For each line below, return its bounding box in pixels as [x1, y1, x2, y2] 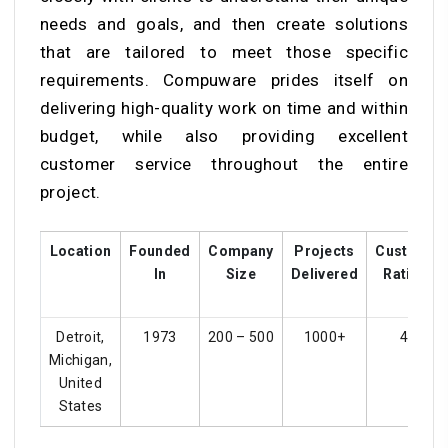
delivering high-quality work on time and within [40, 98, 408, 119]
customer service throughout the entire [40, 154, 408, 175]
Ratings [383, 266, 437, 283]
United [59, 375, 102, 392]
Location [49, 243, 112, 260]
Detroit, [56, 329, 105, 346]
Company [208, 243, 274, 260]
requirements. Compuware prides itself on [40, 70, 408, 91]
